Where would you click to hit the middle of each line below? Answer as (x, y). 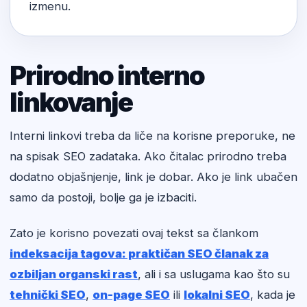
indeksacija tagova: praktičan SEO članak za (139, 254)
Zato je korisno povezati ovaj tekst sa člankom (134, 233)
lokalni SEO (217, 295)
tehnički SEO (48, 295)
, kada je (273, 295)
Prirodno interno (107, 76)
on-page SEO (131, 295)
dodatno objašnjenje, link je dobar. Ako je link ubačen (153, 177)
